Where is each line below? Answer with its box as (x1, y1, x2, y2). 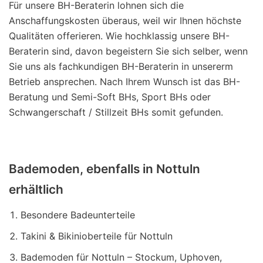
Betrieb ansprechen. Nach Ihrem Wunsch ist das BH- (9, 75, 240, 87)
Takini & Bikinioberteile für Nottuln (21, 230, 173, 242)
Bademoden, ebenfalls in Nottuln (9, 161, 200, 176)
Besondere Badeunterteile (21, 208, 135, 221)
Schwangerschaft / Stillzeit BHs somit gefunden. (9, 106, 223, 118)
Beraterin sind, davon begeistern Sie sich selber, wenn (9, 45, 248, 57)
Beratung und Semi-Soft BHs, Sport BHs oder (9, 90, 211, 103)
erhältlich (9, 181, 63, 197)
